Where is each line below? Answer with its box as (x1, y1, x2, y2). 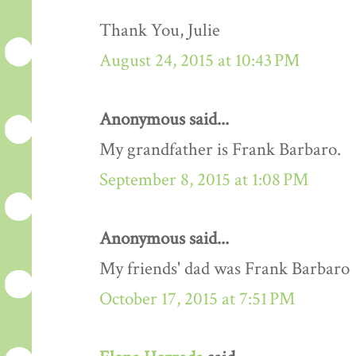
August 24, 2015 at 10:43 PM (99, 49, 300, 73)
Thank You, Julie (99, 19, 220, 43)
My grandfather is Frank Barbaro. (99, 138, 341, 162)
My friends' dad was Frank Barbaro (99, 257, 350, 281)
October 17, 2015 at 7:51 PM (99, 288, 295, 311)
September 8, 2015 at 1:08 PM (99, 168, 308, 192)
